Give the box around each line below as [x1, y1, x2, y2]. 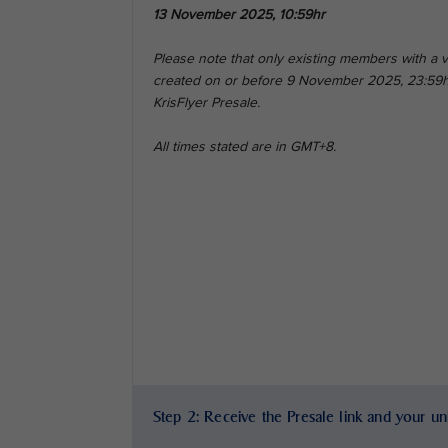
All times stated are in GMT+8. [153, 138, 336, 156]
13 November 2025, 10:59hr [153, 6, 325, 24]
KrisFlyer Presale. [153, 94, 260, 112]
